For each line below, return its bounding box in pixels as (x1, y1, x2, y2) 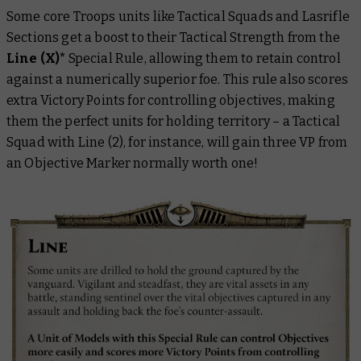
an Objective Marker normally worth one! (6, 155, 259, 171)
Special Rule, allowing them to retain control (65, 50, 341, 66)
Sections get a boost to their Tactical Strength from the (6, 29, 340, 45)
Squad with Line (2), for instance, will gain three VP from (6, 134, 348, 150)
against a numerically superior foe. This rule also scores (6, 71, 349, 87)
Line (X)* (6, 50, 66, 66)
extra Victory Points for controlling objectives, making (6, 92, 335, 108)
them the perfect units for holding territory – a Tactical (6, 113, 341, 129)
